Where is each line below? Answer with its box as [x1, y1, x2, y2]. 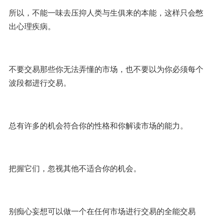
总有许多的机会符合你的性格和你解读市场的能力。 [8, 120, 188, 131]
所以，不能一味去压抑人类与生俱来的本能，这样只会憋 [8, 7, 203, 18]
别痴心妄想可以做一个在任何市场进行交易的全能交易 [8, 205, 196, 217]
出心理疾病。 [8, 20, 55, 32]
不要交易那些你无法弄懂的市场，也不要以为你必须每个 [8, 63, 203, 74]
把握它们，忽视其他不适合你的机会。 [8, 163, 141, 174]
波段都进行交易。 [8, 77, 71, 88]
